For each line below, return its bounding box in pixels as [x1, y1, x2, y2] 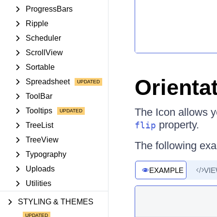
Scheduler [26, 34, 61, 42]
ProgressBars [26, 5, 73, 13]
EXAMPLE [149, 166, 184, 174]
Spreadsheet [26, 77, 70, 86]
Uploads [26, 165, 55, 173]
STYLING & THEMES [18, 198, 93, 206]
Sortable [26, 63, 55, 71]
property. [155, 119, 199, 131]
